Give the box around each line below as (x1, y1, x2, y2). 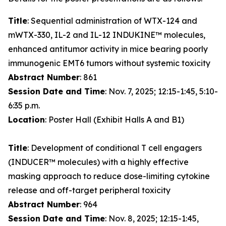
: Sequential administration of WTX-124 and (27, 16, 197, 26)
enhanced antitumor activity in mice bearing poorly (8, 44, 208, 54)
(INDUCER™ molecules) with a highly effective (8, 157, 189, 167)
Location (8, 115, 45, 125)
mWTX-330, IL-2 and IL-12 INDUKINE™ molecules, (8, 30, 205, 40)
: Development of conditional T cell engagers (27, 143, 202, 153)
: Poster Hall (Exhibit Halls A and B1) (45, 115, 184, 125)
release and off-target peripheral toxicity (8, 185, 171, 195)
